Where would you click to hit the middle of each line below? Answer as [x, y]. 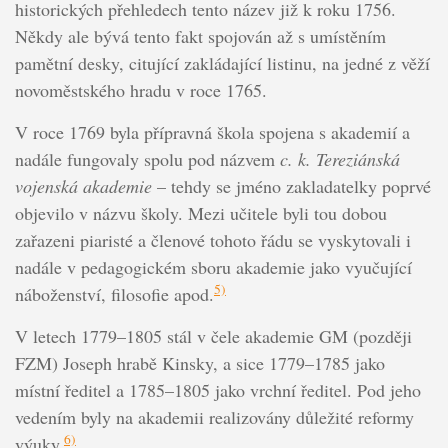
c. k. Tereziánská [339, 159]
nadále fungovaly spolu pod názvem [147, 159]
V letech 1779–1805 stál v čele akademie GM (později [213, 336]
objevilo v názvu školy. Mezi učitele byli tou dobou [200, 213]
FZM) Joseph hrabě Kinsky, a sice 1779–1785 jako [199, 363]
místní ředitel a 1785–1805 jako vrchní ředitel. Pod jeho [217, 390]
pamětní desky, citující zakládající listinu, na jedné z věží [222, 63]
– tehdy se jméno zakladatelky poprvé [291, 186]
